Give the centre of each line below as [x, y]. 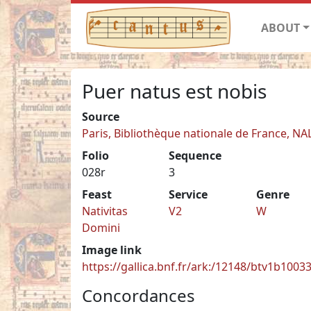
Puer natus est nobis [174, 91]
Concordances [138, 295]
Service [188, 194]
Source [101, 116]
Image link [112, 250]
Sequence [195, 155]
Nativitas [105, 211]
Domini [101, 227]
